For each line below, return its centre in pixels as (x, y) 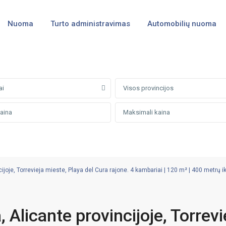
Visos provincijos (148, 88)
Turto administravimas (90, 24)
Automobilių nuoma (182, 24)
